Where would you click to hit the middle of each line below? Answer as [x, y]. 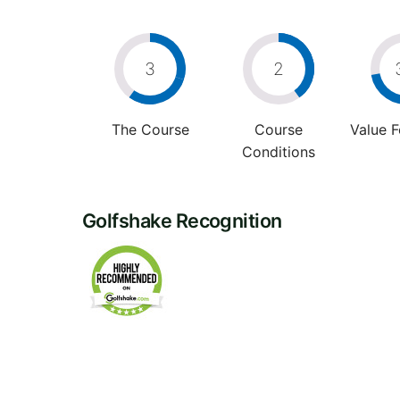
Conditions [278, 151]
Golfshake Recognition [182, 220]
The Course [150, 129]
